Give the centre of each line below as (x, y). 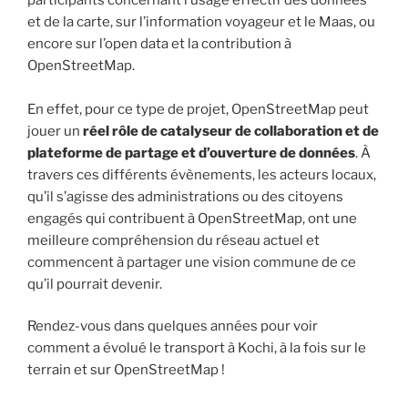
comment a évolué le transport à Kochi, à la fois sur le (197, 348)
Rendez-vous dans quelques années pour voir (173, 326)
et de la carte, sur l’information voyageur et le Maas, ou (201, 21)
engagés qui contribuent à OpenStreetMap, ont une (192, 218)
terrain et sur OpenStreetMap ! (126, 370)
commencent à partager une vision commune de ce (192, 262)
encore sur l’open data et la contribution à (159, 43)
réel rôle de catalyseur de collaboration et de (231, 131)
